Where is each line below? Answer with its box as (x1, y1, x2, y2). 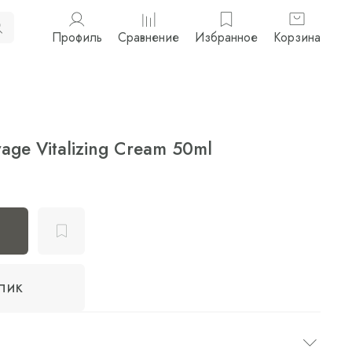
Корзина (273, 28, 321, 47)
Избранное (195, 28, 258, 47)
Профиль (52, 28, 102, 47)
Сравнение (118, 28, 179, 47)
